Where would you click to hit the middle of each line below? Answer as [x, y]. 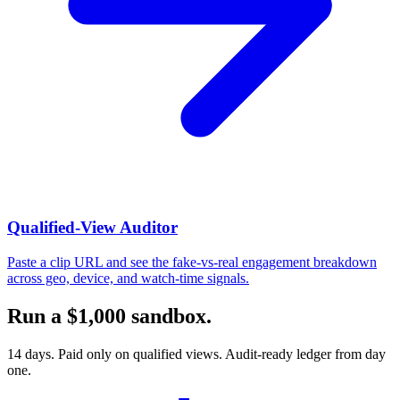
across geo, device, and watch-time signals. [128, 279]
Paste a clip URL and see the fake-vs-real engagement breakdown [192, 262]
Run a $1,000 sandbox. [109, 316]
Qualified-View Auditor [92, 228]
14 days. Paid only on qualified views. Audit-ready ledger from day [196, 354]
